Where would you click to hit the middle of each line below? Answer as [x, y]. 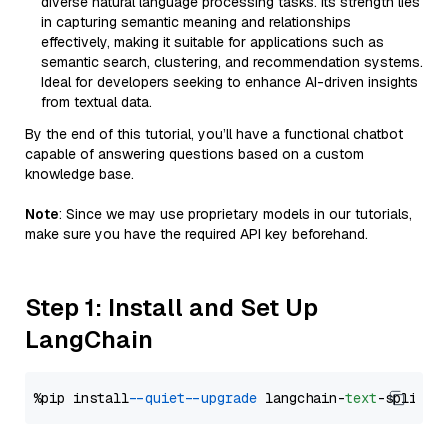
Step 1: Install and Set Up [171, 307]
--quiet [161, 398]
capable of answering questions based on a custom [194, 154]
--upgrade [225, 398]
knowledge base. [79, 174]
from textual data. [96, 102]
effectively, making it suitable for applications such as [212, 42]
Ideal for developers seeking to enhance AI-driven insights [229, 82]
